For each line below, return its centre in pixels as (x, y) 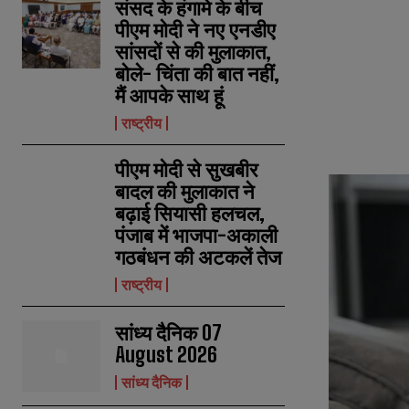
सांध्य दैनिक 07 (169, 333)
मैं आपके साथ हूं (170, 96)
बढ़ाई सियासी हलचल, (190, 214)
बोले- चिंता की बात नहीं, (198, 74)
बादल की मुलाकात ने (185, 192)
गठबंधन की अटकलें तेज (199, 257)
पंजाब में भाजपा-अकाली (197, 236)
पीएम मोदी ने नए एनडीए (196, 30)
